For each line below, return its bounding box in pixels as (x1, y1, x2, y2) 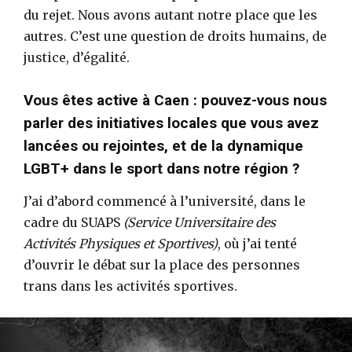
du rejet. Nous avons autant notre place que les (24, 6, 317, 23)
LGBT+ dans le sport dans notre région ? (24, 159, 299, 178)
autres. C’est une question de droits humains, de (24, 27, 327, 44)
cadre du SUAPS (24, 214, 120, 230)
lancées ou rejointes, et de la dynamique (24, 136, 303, 155)
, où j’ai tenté (218, 235, 297, 251)
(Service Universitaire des (120, 214, 276, 230)
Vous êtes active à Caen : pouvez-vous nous (24, 90, 327, 109)
